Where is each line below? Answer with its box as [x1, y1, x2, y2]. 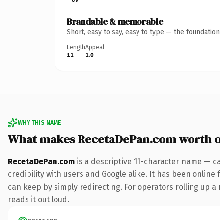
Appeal [85, 43, 104, 51]
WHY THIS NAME [18, 119, 61, 126]
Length [67, 43, 85, 51]
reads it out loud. [8, 194, 69, 204]
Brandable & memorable [67, 15, 163, 27]
